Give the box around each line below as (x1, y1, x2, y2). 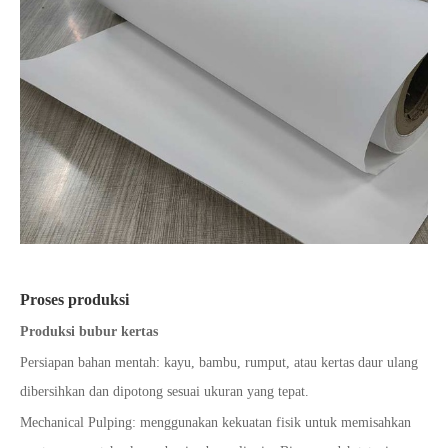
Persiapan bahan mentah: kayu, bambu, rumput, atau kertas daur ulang (20, 355, 418, 371)
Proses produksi (20, 291, 129, 309)
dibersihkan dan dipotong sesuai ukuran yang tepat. (20, 384, 309, 400)
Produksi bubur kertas (20, 324, 158, 340)
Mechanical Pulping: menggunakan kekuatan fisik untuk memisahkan (20, 415, 411, 431)
